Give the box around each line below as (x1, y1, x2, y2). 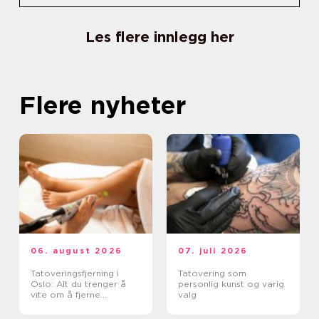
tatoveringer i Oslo (31, 299, 115, 310)
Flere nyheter (19, 89, 186, 120)
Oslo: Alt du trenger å (31, 278, 126, 289)
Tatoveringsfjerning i (31, 267, 119, 278)
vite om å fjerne (31, 288, 100, 300)
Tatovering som (178, 267, 246, 278)
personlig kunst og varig (178, 278, 284, 289)
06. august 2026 (31, 245, 122, 256)
